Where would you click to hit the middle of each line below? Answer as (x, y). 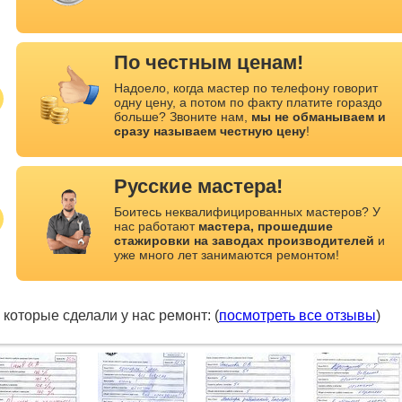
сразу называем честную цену (210, 131)
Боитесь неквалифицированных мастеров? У (247, 212)
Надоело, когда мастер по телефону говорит (246, 88)
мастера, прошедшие (266, 226)
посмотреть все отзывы (297, 315)
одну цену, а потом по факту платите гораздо (248, 102)
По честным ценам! (209, 62)
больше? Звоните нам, (183, 117)
